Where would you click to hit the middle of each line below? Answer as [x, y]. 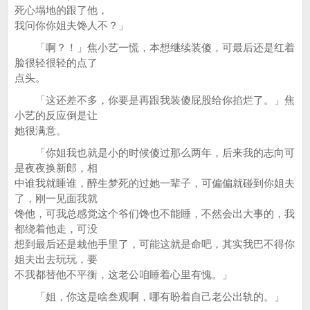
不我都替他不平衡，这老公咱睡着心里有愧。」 [124, 274]
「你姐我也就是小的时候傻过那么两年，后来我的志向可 [155, 153]
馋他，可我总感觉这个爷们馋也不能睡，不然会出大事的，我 [155, 213]
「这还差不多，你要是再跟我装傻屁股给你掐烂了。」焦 [155, 100]
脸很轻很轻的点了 [56, 63]
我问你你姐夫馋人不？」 [72, 25]
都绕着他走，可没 [56, 229]
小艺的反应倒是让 [56, 115]
